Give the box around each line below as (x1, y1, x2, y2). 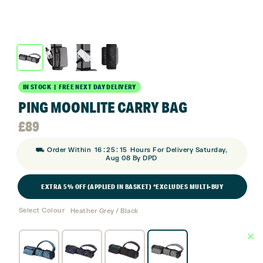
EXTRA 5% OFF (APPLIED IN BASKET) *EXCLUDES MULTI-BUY (41, 181, 223, 191)
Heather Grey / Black (70, 206, 139, 215)
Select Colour (18, 206, 65, 215)
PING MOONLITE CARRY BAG (18, 97, 187, 116)
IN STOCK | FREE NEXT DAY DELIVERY (22, 82, 136, 92)
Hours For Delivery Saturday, (128, 145, 227, 154)
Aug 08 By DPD (106, 153, 157, 163)
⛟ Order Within (36, 145, 93, 154)
